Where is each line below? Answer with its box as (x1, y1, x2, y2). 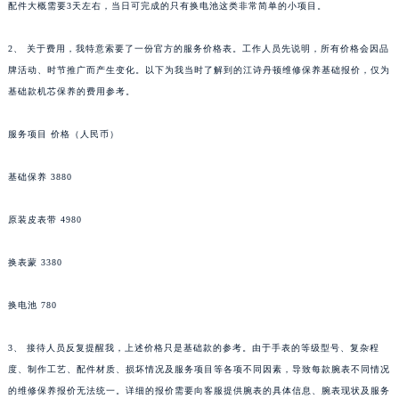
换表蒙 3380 (7, 257, 62, 268)
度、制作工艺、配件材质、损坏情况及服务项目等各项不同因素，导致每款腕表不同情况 (7, 364, 390, 375)
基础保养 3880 (7, 172, 72, 183)
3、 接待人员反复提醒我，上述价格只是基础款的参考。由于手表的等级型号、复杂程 (7, 343, 379, 354)
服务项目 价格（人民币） (7, 129, 119, 140)
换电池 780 (7, 300, 57, 311)
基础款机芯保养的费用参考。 (7, 86, 135, 97)
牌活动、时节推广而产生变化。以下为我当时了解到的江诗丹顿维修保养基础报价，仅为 (7, 65, 390, 76)
